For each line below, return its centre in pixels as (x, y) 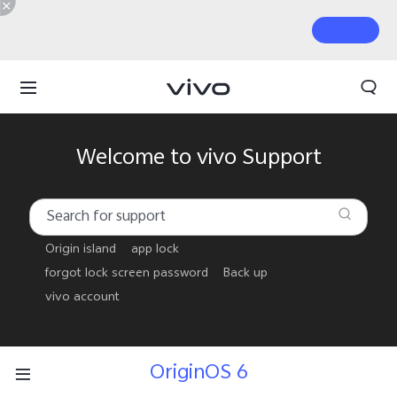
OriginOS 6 (198, 374)
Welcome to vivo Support (198, 160)
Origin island (80, 251)
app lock (156, 251)
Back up (246, 275)
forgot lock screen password (126, 275)
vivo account (82, 299)
